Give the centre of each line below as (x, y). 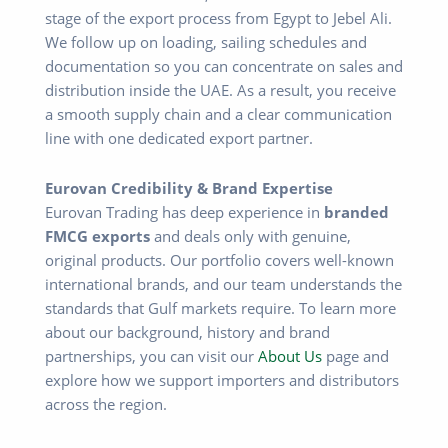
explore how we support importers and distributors (222, 379)
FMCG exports (97, 235)
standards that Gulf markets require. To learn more (220, 307)
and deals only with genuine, (250, 235)
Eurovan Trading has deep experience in (184, 211)
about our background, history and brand (187, 331)
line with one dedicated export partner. (179, 138)
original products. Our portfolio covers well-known (219, 259)
